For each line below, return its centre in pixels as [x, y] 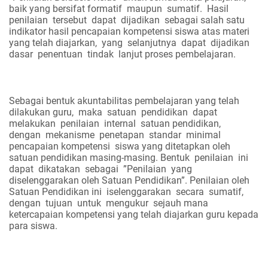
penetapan [122, 135]
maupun [144, 8]
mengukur [127, 203]
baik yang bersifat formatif [66, 8]
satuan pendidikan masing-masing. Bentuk [99, 157]
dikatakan [59, 169]
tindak [100, 54]
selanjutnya [152, 42]
